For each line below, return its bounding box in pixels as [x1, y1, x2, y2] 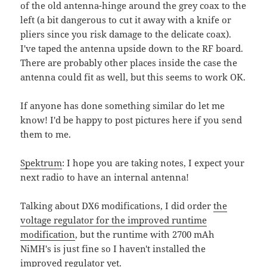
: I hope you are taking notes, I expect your [62, 156, 245, 169]
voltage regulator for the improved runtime [20, 213, 207, 226]
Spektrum [20, 156, 63, 169]
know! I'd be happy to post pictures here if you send [20, 113, 243, 126]
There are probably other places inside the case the [20, 56, 238, 69]
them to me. [20, 128, 72, 140]
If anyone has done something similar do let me [20, 99, 225, 111]
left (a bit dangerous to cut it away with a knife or [20, 13, 232, 26]
